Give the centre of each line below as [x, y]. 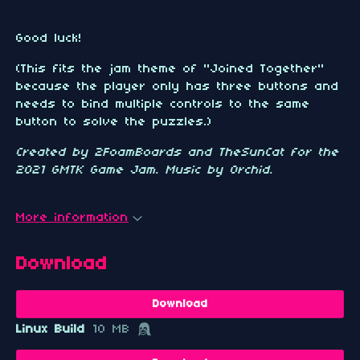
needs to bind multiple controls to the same [163, 104]
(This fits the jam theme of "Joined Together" [170, 69]
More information [72, 218]
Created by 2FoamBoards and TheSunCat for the [178, 153]
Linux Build [51, 330]
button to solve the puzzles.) [114, 122]
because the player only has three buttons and [178, 87]
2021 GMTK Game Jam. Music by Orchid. [145, 170]
